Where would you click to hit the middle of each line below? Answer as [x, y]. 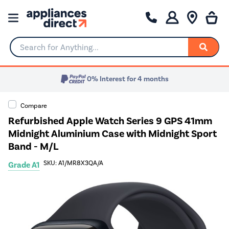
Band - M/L [33, 146]
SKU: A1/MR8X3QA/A [73, 163]
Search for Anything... [49, 51]
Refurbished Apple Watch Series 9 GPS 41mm [110, 121]
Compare [34, 105]
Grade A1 [24, 165]
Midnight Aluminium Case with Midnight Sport [112, 133]
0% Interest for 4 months [128, 79]
